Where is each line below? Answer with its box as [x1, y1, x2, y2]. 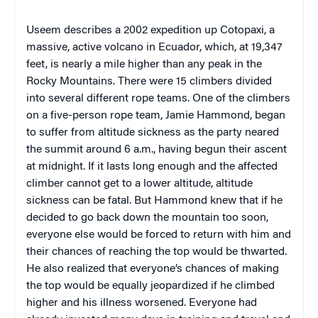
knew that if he [207, 194, 283, 207]
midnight [38, 160, 83, 172]
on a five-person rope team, [26, 109, 165, 121]
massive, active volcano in [26, 41, 158, 53]
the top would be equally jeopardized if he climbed [26, 280, 275, 292]
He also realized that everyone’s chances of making [26, 263, 279, 275]
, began [250, 109, 285, 121]
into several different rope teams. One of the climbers [26, 92, 290, 104]
